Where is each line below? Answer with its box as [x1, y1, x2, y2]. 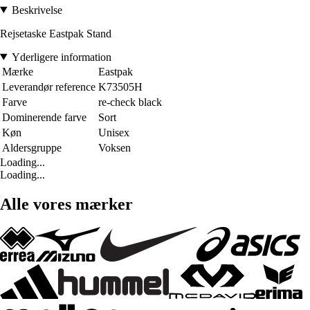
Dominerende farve [2, 111, 86, 123]
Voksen [98, 141, 131, 154]
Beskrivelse [11, 3, 62, 16]
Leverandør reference [2, 80, 95, 93]
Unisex [98, 126, 129, 138]
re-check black [98, 95, 162, 108]
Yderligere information [11, 51, 111, 63]
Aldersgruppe [2, 141, 62, 154]
